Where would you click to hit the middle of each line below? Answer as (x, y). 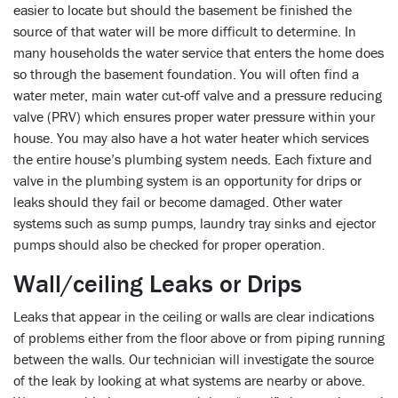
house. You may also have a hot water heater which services (191, 137)
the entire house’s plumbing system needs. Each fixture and (193, 159)
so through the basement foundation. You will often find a (186, 73)
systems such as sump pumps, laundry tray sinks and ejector (195, 223)
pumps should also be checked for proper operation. (169, 244)
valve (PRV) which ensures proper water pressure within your (194, 116)
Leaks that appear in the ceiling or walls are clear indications (194, 316)
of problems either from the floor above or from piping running (199, 337)
